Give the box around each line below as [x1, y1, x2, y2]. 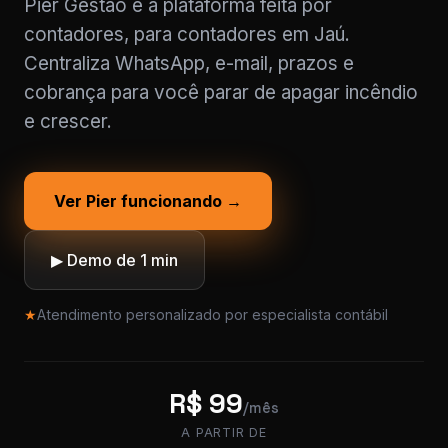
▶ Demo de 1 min [51, 250, 178, 270]
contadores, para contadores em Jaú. [24, 23, 350, 46]
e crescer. [24, 110, 112, 133]
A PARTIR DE [181, 425, 267, 440]
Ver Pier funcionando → [54, 191, 242, 211]
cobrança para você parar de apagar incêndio [24, 81, 418, 104]
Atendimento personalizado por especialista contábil [37, 306, 388, 323]
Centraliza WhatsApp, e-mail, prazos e [24, 52, 354, 75]
